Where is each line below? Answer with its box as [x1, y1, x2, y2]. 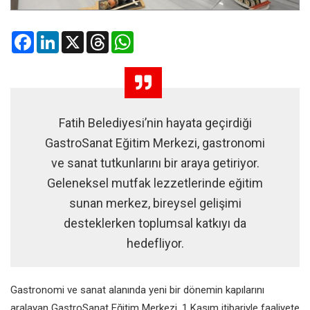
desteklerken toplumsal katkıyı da [64, 215, 246, 230]
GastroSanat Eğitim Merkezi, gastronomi [45, 135, 265, 150]
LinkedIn [59, 30, 95, 42]
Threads [109, 30, 145, 42]
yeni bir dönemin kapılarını [149, 283, 264, 296]
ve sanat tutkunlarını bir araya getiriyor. [51, 155, 259, 170]
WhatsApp [134, 30, 179, 42]
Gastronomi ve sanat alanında [10, 283, 149, 296]
